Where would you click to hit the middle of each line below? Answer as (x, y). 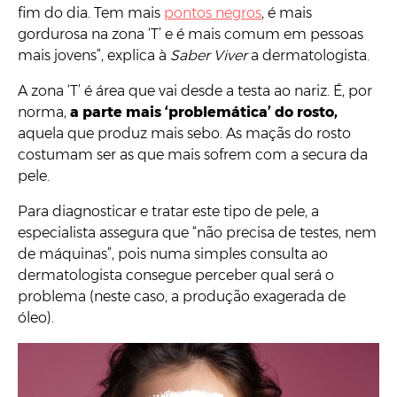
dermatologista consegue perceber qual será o (176, 276)
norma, (42, 113)
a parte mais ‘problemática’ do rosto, (202, 113)
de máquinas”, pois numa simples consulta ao (173, 254)
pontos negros (213, 13)
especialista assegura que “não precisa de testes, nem (197, 233)
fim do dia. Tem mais (91, 13)
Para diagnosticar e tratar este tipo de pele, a (168, 212)
